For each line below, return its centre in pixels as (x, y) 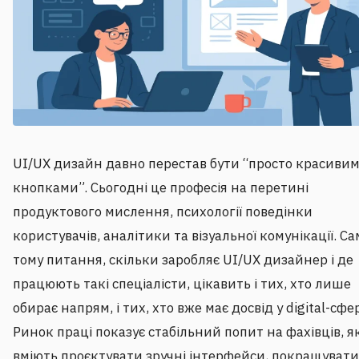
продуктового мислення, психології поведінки (163, 212)
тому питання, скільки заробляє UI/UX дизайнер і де (183, 260)
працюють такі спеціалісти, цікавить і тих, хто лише (182, 284)
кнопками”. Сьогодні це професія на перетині (161, 188)
